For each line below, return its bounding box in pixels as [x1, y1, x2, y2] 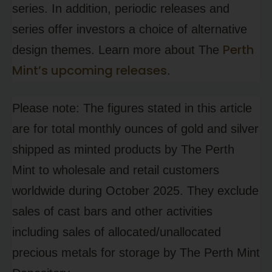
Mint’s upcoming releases [12, 62, 167, 80]
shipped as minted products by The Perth [12, 143, 234, 157]
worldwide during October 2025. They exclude [12, 184, 259, 198]
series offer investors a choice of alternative [12, 22, 247, 36]
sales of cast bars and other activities [12, 205, 212, 219]
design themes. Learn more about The [12, 43, 223, 57]
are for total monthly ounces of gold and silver [12, 122, 259, 136]
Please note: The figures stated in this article [12, 101, 252, 115]
